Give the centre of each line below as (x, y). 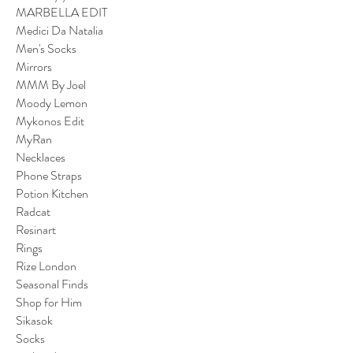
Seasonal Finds (52, 284)
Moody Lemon (52, 102)
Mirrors (34, 66)
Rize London (46, 266)
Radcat (33, 211)
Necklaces (41, 157)
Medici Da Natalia (59, 30)
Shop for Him (49, 302)
